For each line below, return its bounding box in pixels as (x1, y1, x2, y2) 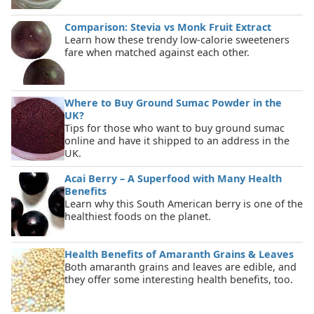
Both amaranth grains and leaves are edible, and (64, 260, 296, 274)
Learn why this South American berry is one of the (64, 197, 303, 211)
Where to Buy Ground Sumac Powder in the (64, 96, 282, 110)
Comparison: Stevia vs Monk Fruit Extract (64, 20, 271, 34)
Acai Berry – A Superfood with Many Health (64, 172, 282, 186)
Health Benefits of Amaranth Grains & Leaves (64, 247, 294, 261)
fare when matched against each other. (64, 46, 250, 60)
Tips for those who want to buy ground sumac (64, 121, 285, 135)
